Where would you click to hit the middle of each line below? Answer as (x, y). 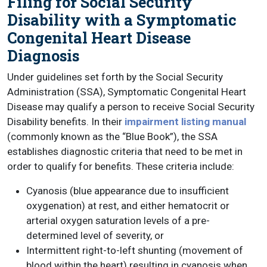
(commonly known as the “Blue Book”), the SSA (112, 136)
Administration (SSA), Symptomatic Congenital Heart (127, 92)
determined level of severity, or (95, 235)
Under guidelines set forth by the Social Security (115, 77)
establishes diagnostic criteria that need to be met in (125, 151)
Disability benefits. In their (66, 122)
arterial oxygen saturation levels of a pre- (118, 221)
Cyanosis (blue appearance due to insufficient (128, 191)
